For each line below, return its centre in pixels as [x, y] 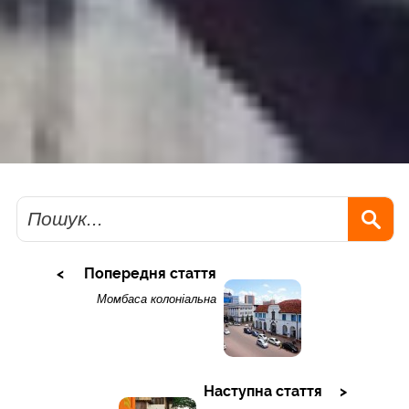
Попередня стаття [150, 274]
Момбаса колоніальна [156, 299]
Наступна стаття [262, 392]
